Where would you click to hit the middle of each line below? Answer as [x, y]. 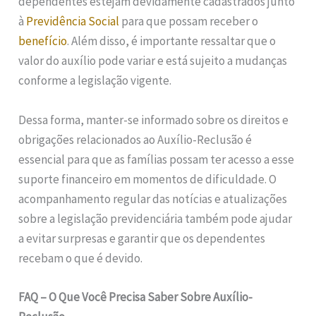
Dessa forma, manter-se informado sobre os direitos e [154, 120]
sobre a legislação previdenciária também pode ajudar [156, 218]
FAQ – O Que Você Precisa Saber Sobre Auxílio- [136, 297]
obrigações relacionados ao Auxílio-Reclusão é [135, 139]
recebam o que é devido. [81, 258]
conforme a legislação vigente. [95, 81]
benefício [43, 41]
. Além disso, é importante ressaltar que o [172, 41]
